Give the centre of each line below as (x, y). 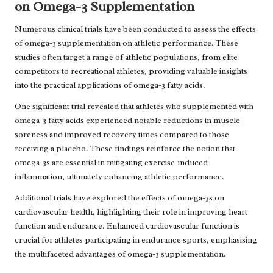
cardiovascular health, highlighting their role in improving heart (131, 211)
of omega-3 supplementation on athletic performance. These (126, 43)
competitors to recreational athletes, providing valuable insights (131, 71)
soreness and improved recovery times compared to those (122, 134)
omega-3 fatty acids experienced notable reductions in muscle (127, 120)
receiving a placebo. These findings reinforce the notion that (125, 148)
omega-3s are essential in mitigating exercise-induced (111, 162)
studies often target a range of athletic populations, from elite (126, 57)
